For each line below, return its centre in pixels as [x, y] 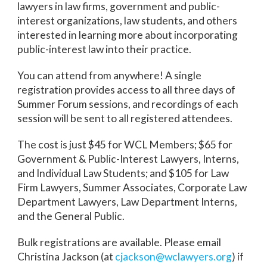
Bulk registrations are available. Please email [119, 242]
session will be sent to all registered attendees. [125, 118]
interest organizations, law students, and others [128, 20]
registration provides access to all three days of [127, 89]
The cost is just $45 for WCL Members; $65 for [125, 144]
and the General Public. [71, 216]
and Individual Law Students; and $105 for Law [123, 173]
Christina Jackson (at [66, 256]
